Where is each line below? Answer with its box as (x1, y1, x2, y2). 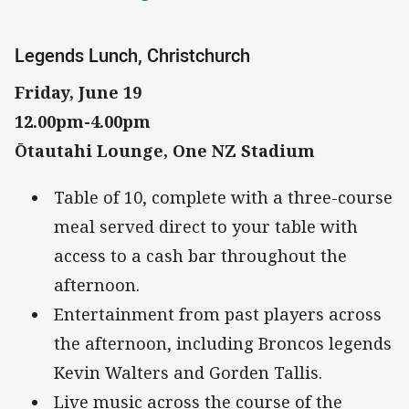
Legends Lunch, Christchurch (15, 42, 250, 68)
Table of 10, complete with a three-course (54, 185, 393, 208)
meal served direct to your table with (54, 215, 358, 237)
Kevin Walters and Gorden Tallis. (54, 361, 322, 383)
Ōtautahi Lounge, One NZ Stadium (15, 140, 315, 163)
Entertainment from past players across (54, 302, 382, 325)
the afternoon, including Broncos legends (54, 331, 392, 354)
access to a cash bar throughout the (54, 244, 347, 267)
